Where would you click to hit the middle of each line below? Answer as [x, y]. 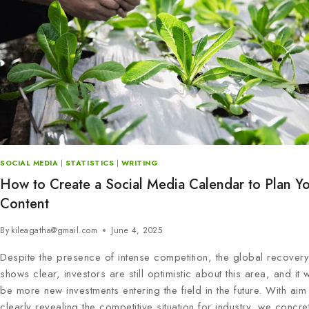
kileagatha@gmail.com [54, 231]
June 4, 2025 [137, 231]
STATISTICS [90, 163]
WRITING [140, 163]
